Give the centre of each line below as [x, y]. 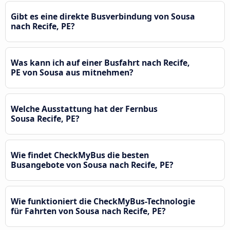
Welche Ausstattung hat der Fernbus [84, 109]
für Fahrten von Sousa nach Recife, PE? [88, 211]
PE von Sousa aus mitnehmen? [72, 72]
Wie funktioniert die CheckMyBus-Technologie [103, 201]
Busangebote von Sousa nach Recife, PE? [92, 165]
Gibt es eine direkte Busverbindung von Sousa [103, 16]
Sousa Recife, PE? [45, 118]
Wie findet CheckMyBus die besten [80, 155]
